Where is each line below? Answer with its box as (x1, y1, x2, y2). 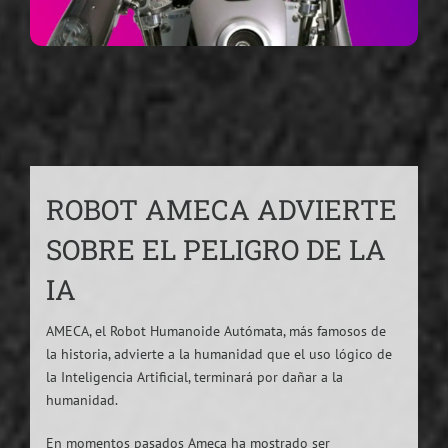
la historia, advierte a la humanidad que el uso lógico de (45, 344, 392, 363)
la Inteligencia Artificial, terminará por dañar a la (45, 367, 343, 386)
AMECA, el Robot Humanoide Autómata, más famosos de (45, 321, 386, 340)
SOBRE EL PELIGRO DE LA (45, 230, 386, 268)
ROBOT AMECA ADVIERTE (45, 190, 397, 228)
